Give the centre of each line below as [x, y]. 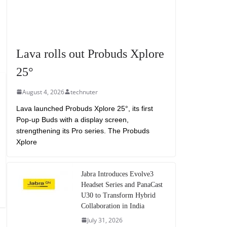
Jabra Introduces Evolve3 [118, 174]
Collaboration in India [113, 206]
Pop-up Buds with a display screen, [73, 119]
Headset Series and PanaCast [122, 184]
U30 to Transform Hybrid [119, 195]
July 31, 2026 [105, 220]
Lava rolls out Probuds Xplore [90, 53]
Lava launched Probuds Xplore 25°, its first [85, 108]
